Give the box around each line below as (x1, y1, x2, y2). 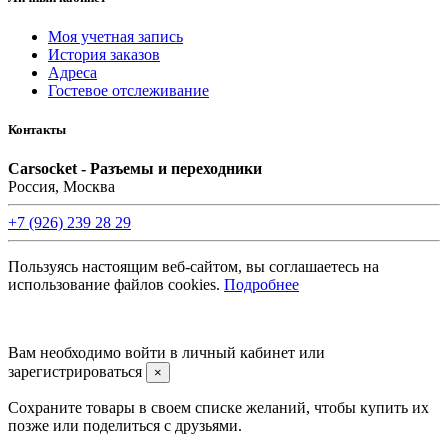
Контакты (8, 122, 66, 138)
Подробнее (224, 276, 299, 294)
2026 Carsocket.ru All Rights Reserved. (55, 313, 272, 328)
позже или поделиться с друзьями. (8, 417, 242, 435)
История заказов (48, 46, 160, 64)
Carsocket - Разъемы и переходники (8, 160, 262, 178)
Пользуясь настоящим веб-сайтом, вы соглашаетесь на (8, 258, 379, 276)
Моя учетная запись (48, 28, 183, 46)
